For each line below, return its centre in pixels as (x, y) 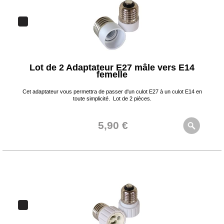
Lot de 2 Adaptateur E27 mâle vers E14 (112, 67)
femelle (112, 74)
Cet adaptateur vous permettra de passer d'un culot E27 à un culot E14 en (112, 91)
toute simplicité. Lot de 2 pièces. (112, 98)
